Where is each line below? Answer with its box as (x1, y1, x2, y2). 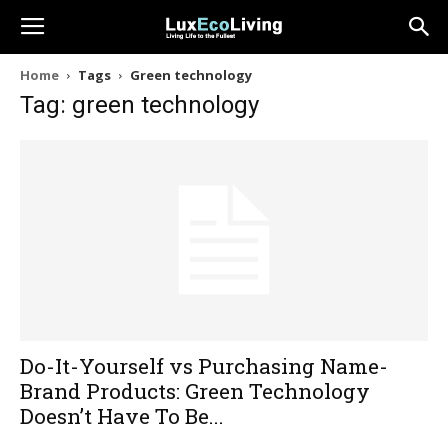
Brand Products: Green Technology (20, 377, 370, 406)
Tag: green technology (20, 91, 259, 119)
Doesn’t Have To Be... (20, 402, 224, 431)
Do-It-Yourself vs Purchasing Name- (20, 352, 388, 381)
